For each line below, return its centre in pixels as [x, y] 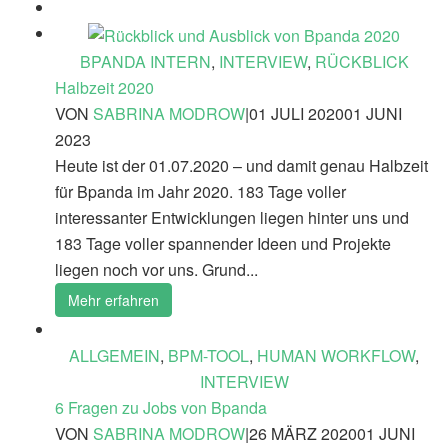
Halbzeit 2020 [104, 87]
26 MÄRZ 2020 [303, 433]
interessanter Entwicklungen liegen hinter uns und [232, 217]
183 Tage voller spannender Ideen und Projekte [223, 243]
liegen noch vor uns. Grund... [156, 269]
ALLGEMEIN [114, 355]
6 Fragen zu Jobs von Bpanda [161, 407]
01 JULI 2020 [296, 113]
